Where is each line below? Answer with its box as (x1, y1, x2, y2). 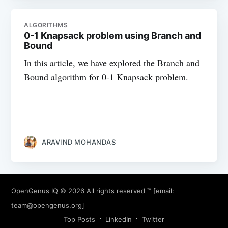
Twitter (142, 215, 164, 223)
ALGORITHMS (24, 21, 68, 30)
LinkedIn (105, 215, 132, 223)
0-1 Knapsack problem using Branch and (24, 30, 202, 41)
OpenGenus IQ (11, 186, 59, 195)
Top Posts (64, 215, 95, 223)
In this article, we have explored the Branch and (24, 56, 200, 69)
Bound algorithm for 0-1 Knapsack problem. (24, 71, 189, 83)
